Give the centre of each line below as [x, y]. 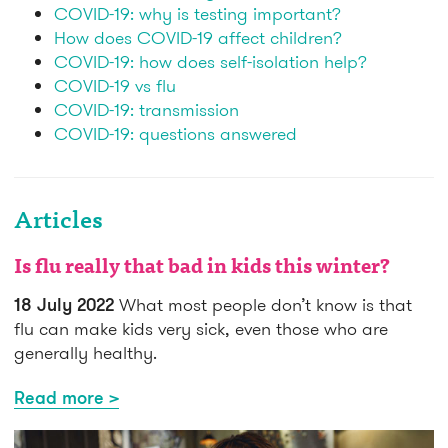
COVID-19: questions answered [175, 134]
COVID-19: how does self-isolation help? [210, 62]
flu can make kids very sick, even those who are [201, 329]
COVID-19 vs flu [115, 86]
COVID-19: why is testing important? [197, 14]
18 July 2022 [64, 304]
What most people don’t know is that [263, 305]
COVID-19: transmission [146, 110]
